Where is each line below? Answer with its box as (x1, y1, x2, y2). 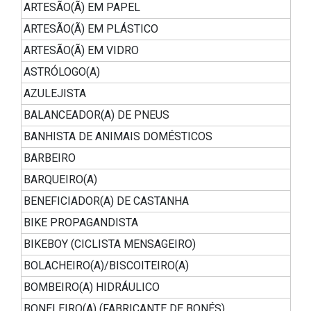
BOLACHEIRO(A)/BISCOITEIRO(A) (24, 259, 189, 273)
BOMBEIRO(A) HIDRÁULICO (24, 280, 160, 294)
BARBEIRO (24, 151, 76, 165)
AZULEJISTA (24, 87, 86, 101)
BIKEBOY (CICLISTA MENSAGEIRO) (24, 237, 196, 251)
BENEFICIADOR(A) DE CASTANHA (24, 194, 189, 208)
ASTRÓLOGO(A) (24, 65, 100, 79)
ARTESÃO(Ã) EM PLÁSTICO (24, 22, 158, 36)
